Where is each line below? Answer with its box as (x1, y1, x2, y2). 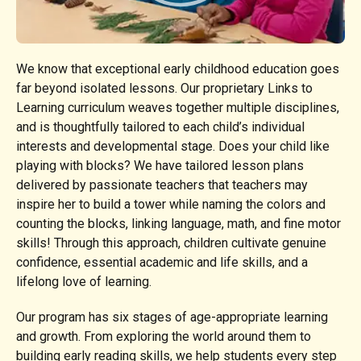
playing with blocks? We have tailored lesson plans (16, 157, 304, 173)
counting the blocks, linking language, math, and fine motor (16, 215, 341, 231)
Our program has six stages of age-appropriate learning (16, 309, 328, 325)
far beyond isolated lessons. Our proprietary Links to (16, 80, 313, 96)
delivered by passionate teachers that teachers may (16, 176, 308, 193)
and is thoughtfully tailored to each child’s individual (16, 118, 305, 135)
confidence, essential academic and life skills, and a (16, 254, 308, 270)
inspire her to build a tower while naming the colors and (16, 196, 326, 212)
